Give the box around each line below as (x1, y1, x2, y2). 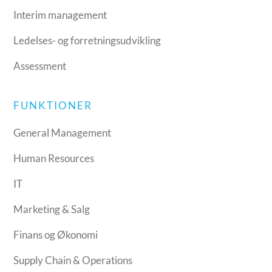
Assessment (13, 59, 67, 72)
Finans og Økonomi (13, 228, 98, 241)
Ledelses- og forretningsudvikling (13, 33, 161, 47)
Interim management (13, 8, 107, 21)
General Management (13, 126, 112, 139)
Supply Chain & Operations (13, 253, 133, 267)
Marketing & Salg (13, 202, 90, 216)
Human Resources (13, 151, 95, 165)
